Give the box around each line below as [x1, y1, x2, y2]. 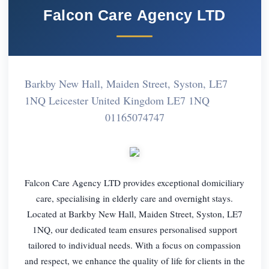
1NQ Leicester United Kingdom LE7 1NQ [24, 92, 210, 107]
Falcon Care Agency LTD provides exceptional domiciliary [25, 176, 244, 189]
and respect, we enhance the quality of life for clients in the [24, 254, 245, 267]
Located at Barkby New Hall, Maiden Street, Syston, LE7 [26, 207, 243, 220]
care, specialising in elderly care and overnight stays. [36, 192, 233, 204]
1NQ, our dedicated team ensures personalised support [32, 223, 237, 235]
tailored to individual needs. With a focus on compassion [28, 238, 241, 251]
